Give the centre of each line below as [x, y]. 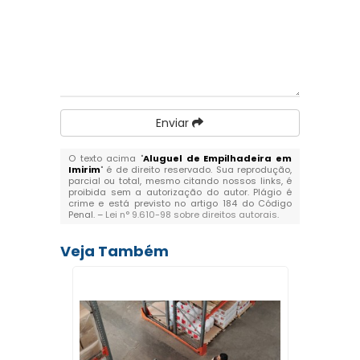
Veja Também [114, 251]
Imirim [84, 170]
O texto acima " [105, 158]
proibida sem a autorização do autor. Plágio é [180, 192]
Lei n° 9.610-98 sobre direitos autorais [191, 215]
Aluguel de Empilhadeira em [218, 158]
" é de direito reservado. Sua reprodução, [196, 170]
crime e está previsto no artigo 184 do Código [180, 203]
